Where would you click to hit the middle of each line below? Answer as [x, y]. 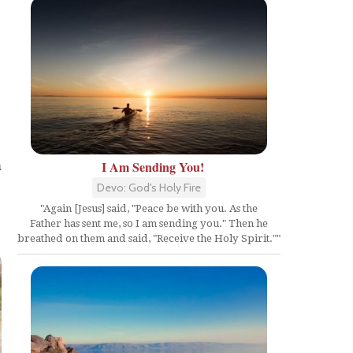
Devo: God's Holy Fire [149, 187]
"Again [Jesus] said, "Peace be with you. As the [149, 208]
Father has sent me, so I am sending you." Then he [149, 223]
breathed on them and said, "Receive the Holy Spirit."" [149, 238]
